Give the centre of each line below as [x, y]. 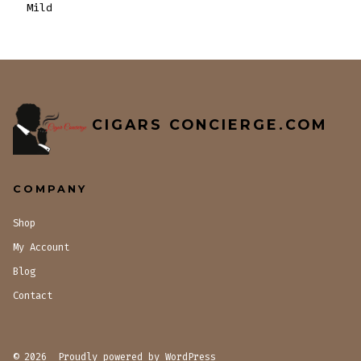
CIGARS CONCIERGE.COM [210, 124]
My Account [41, 247]
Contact [33, 295]
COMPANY [50, 189]
